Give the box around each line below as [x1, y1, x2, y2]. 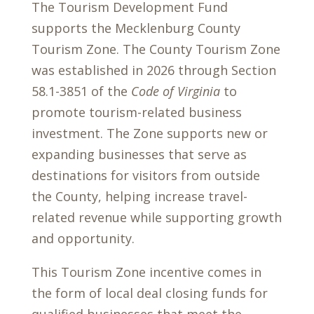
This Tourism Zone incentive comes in [31, 264, 261, 280]
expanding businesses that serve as [31, 146, 247, 163]
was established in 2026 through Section [31, 62, 276, 78]
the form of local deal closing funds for [31, 285, 268, 301]
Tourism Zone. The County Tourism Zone [31, 41, 280, 57]
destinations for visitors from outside [31, 167, 260, 184]
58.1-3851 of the [31, 83, 131, 100]
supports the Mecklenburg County [31, 20, 240, 36]
